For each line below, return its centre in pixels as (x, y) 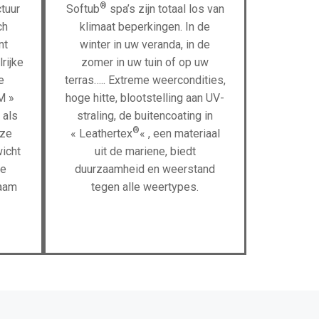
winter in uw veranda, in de (145, 45)
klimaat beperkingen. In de (145, 27)
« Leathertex (101, 134)
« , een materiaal (179, 134)
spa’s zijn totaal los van (165, 9)
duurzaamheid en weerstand (145, 169)
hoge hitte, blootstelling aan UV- (145, 98)
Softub (83, 9)
